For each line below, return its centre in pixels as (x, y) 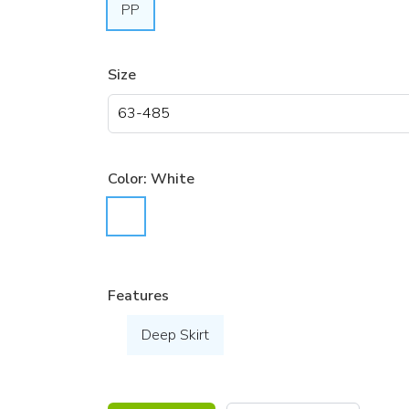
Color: (129, 179)
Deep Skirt (176, 335)
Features (138, 295)
